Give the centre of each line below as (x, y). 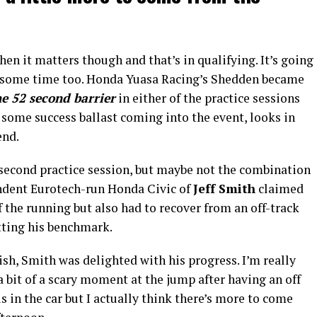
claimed (279, 189)
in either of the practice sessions (208, 98)
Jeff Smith (224, 189)
